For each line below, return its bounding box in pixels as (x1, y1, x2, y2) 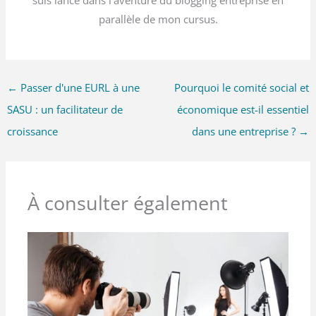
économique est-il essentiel (177, 102, 310, 116)
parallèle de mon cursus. (98, 12, 218, 27)
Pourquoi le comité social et (174, 80, 310, 95)
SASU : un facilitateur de (6, 102, 123, 116)
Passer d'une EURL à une (17, 80, 140, 95)
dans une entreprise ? (192, 123, 299, 138)
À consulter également (28, 189, 229, 216)
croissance (6, 123, 58, 138)
